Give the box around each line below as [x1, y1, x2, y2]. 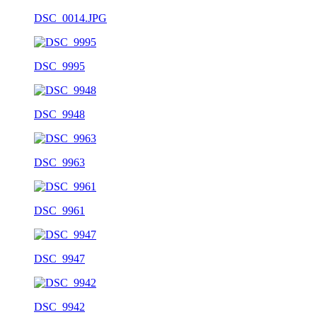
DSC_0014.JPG [34, 11, 107, 24]
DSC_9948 [34, 108, 85, 120]
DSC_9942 [34, 300, 85, 313]
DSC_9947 [34, 252, 85, 265]
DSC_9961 [34, 204, 85, 217]
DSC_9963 [34, 156, 85, 168]
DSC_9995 [34, 59, 85, 72]
